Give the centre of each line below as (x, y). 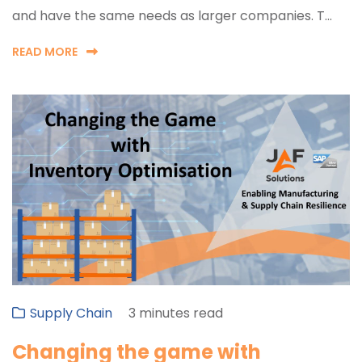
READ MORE (46, 52)
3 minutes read (176, 313)
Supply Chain (71, 313)
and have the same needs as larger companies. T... (172, 16)
